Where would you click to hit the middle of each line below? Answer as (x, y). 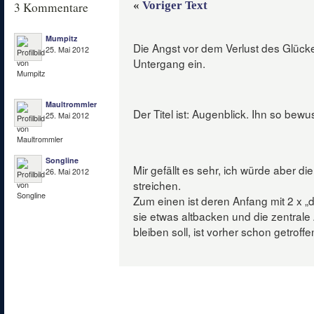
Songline (62, 160)
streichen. (157, 185)
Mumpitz (61, 38)
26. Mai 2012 (67, 171)
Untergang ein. (169, 63)
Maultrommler (71, 104)
